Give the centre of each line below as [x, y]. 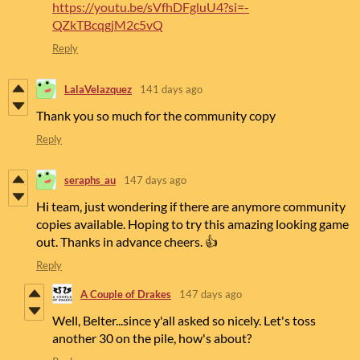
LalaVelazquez [98, 89]
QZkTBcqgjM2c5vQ [108, 25]
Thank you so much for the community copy [156, 116]
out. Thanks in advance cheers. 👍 [127, 242]
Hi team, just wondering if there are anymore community [191, 207]
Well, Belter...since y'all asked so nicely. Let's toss [184, 321]
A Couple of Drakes [126, 294]
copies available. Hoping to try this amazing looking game [192, 224]
